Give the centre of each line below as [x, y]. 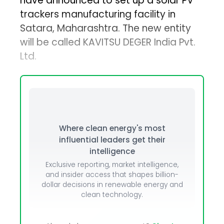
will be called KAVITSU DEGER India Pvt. [108, 42]
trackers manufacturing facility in [98, 14]
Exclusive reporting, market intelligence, [112, 165]
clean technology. [112, 195]
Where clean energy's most [112, 128]
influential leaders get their [112, 140]
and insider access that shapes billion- [112, 175]
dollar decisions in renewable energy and [112, 185]
